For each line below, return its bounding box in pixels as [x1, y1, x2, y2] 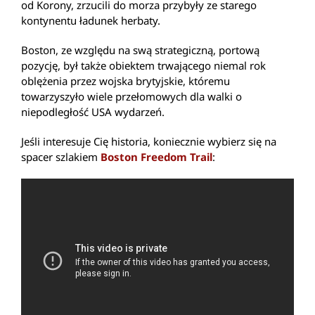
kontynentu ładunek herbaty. [21, 13, 160, 28]
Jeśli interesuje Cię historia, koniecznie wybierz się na [21, 134, 276, 149]
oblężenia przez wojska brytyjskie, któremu [21, 74, 230, 89]
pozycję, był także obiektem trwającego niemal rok [21, 58, 266, 73]
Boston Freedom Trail [101, 150, 212, 165]
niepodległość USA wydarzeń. [21, 105, 165, 120]
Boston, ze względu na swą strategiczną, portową [21, 43, 259, 58]
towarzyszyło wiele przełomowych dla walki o [21, 89, 242, 104]
